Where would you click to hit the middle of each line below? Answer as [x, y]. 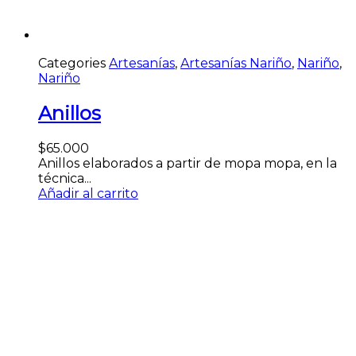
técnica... [65, 178]
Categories [72, 64]
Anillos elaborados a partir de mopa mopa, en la [188, 163]
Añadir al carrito [88, 193]
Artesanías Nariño [236, 64]
